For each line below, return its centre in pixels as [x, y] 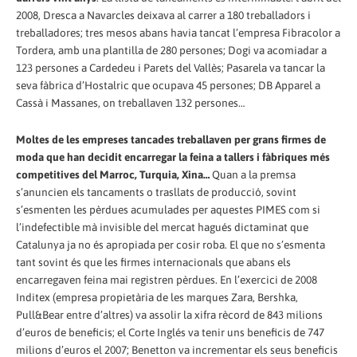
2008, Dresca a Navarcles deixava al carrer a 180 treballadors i [163, 15]
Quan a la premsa [253, 174]
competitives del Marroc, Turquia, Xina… [113, 174]
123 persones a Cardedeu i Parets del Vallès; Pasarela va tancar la [171, 67]
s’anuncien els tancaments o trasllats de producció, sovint [156, 192]
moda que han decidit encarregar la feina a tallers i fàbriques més [173, 157]
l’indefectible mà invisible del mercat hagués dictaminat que [162, 227]
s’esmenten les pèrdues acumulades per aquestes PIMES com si [168, 209]
